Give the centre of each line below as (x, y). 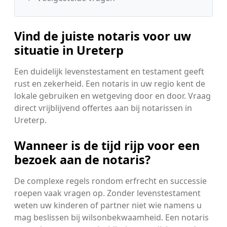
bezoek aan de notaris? (82, 159)
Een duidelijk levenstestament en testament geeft (109, 71)
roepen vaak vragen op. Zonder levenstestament (107, 193)
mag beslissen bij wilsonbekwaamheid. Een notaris (111, 217)
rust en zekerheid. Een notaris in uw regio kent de (110, 83)
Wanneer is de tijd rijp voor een (107, 145)
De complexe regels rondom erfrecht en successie (110, 181)
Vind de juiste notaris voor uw (103, 36)
